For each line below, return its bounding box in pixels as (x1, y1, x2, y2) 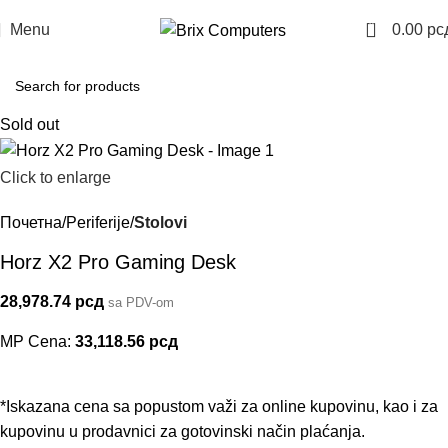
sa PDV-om (108, 294, 174, 310)
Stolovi (134, 213, 187, 231)
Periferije (66, 213, 130, 231)
